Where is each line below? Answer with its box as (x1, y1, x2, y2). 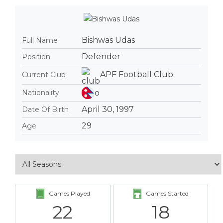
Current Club (22, 70, 66, 79)
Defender (82, 51, 120, 61)
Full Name (22, 35, 58, 45)
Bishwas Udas (82, 35, 135, 45)
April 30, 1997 (82, 104, 134, 114)
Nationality (22, 88, 59, 98)
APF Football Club (100, 69, 173, 79)
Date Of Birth (22, 105, 69, 114)
